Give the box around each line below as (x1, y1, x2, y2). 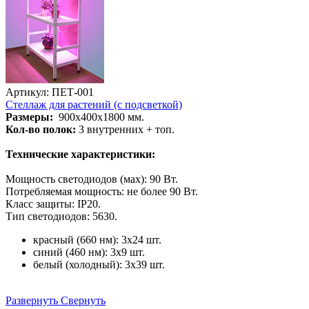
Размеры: (6, 110, 53, 123)
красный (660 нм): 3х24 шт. (33, 233, 161, 246)
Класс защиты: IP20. (6, 197, 101, 210)
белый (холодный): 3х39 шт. (33, 258, 165, 270)
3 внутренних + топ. (76, 123, 175, 135)
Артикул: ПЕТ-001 (6, 86, 94, 98)
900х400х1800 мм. (53, 110, 147, 123)
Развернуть (6, 294, 58, 306)
